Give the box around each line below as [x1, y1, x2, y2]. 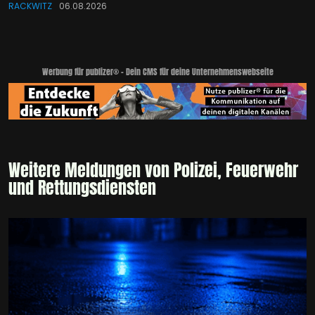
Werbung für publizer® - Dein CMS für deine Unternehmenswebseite [41, 65, 274, 78]
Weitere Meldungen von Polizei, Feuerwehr [8, 157, 298, 184]
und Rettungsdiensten [8, 175, 156, 201]
